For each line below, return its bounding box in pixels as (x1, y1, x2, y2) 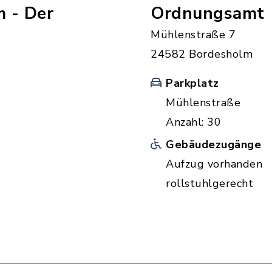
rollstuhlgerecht (166, 176, 253, 191)
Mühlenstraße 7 (151, 27, 236, 42)
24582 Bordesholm (151, 47, 253, 61)
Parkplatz (166, 76, 219, 90)
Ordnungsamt (151, 2, 265, 25)
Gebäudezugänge (166, 137, 261, 152)
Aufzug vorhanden (166, 157, 262, 171)
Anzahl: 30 (166, 115, 221, 129)
